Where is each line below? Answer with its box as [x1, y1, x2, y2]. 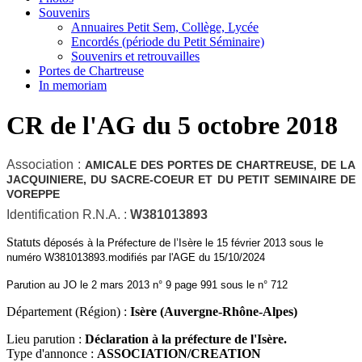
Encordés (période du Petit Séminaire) [71, 35, 264, 49]
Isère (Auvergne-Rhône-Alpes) [130, 305, 297, 319]
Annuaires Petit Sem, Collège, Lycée [71, 20, 259, 35]
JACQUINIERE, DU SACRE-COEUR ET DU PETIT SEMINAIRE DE [6, 173, 356, 187]
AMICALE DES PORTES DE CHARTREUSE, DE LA [84, 158, 356, 172]
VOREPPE [6, 187, 63, 201]
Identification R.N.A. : [6, 208, 130, 222]
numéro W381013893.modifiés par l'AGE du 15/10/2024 [6, 251, 265, 264]
